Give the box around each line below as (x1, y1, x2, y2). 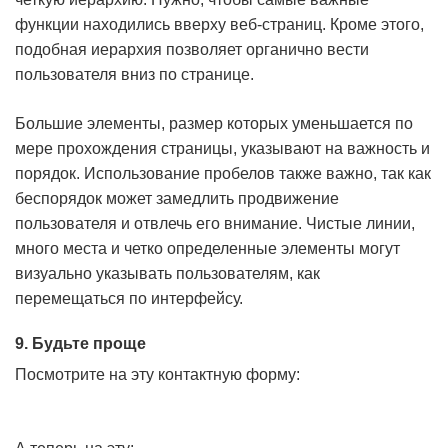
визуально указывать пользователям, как (15, 265, 320, 282)
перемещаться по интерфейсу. (15, 290, 243, 307)
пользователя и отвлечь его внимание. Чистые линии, (15, 215, 415, 232)
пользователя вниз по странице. (15, 66, 254, 83)
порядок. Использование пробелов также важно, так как (15, 165, 431, 182)
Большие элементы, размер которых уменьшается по (15, 115, 413, 132)
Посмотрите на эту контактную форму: (15, 366, 300, 383)
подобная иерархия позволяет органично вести (15, 41, 369, 58)
